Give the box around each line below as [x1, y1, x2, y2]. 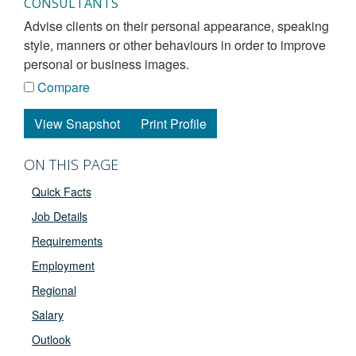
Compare [34, 77, 90, 96]
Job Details [32, 207, 87, 224]
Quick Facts [32, 183, 91, 199]
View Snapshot [34, 114, 120, 133]
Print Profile [141, 114, 207, 133]
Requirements [32, 232, 103, 249]
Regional [32, 281, 76, 298]
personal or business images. [24, 54, 189, 73]
